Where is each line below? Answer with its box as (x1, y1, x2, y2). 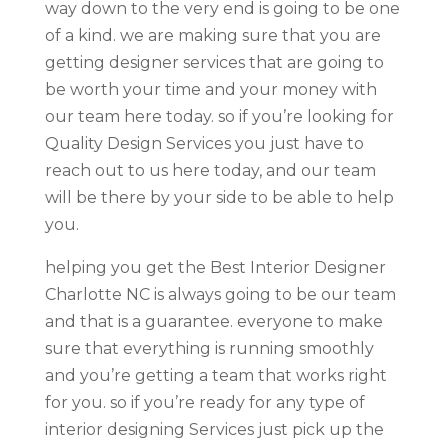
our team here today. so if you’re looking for (44, 106, 394, 126)
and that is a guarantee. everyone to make (44, 311, 383, 331)
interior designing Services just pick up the (44, 419, 384, 439)
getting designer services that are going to (44, 52, 384, 72)
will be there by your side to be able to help (44, 187, 394, 207)
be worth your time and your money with (44, 79, 377, 99)
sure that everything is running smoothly (44, 338, 374, 358)
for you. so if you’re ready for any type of (44, 392, 365, 412)
